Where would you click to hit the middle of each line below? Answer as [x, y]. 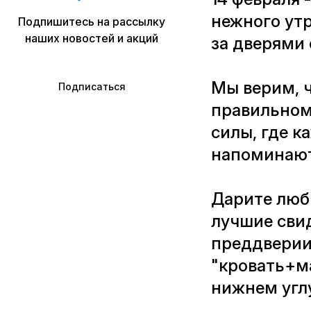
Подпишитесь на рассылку [92, 22]
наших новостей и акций [92, 38]
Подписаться [92, 86]
